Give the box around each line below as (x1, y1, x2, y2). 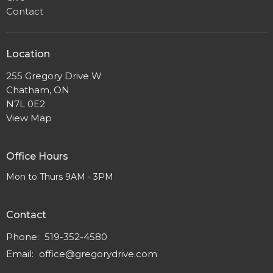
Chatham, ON (6, 83, 69, 96)
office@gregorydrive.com (39, 247, 157, 260)
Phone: (6, 230, 41, 243)
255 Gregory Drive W (6, 69, 102, 82)
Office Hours (6, 150, 68, 162)
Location (6, 48, 50, 60)
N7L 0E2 (6, 97, 45, 110)
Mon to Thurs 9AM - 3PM (6, 171, 113, 183)
